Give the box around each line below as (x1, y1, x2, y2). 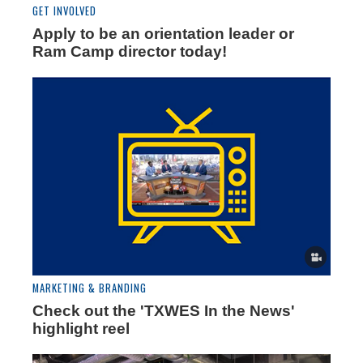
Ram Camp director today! (32, 43, 227, 61)
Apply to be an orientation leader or (32, 25, 294, 43)
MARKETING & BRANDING (32, 280, 147, 297)
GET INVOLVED (32, 3, 96, 19)
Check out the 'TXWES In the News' (32, 302, 295, 320)
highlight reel (32, 320, 130, 338)
